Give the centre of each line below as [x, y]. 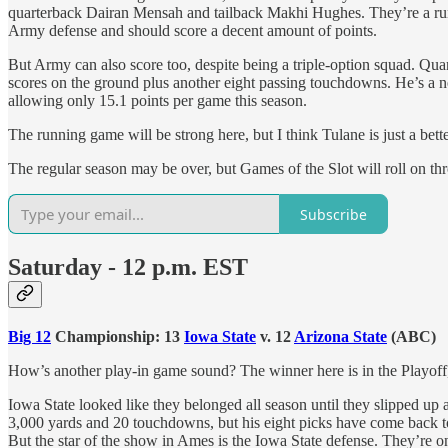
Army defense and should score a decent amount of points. [192, 31]
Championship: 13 [117, 337]
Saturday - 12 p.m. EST [128, 267]
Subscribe [333, 214]
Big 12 [29, 337]
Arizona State [340, 337]
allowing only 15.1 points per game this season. [157, 101]
